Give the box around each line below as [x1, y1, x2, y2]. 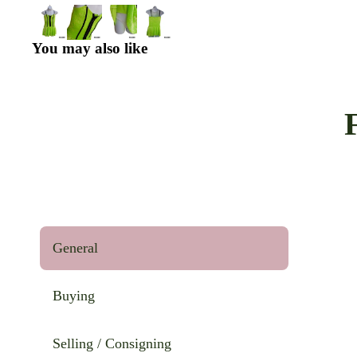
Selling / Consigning [53, 335, 171, 351]
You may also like [32, 40, 147, 57]
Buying [53, 288, 95, 304]
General [53, 240, 98, 256]
